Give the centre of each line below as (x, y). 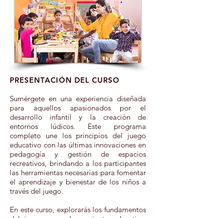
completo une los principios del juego (78, 136)
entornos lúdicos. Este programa (78, 126)
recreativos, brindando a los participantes (78, 163)
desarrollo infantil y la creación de (78, 117)
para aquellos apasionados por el (78, 108)
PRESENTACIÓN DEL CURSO (65, 80)
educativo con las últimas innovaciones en (78, 145)
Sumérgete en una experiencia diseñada (78, 99)
